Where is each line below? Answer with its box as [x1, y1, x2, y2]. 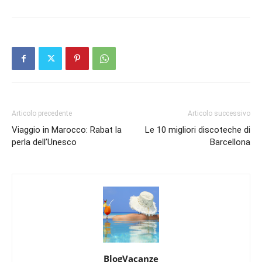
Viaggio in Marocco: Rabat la [12, 125, 122, 136]
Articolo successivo [188, 109, 250, 118]
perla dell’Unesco [12, 137, 77, 148]
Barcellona [210, 137, 250, 148]
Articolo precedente [12, 109, 72, 118]
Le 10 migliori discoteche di [145, 125, 250, 136]
